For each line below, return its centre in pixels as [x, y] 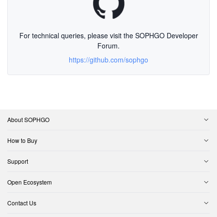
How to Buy [22, 140]
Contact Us [22, 203]
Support [18, 161]
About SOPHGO [28, 119]
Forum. [108, 46]
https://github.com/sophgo [108, 60]
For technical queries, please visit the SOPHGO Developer [108, 36]
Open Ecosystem [30, 182]
